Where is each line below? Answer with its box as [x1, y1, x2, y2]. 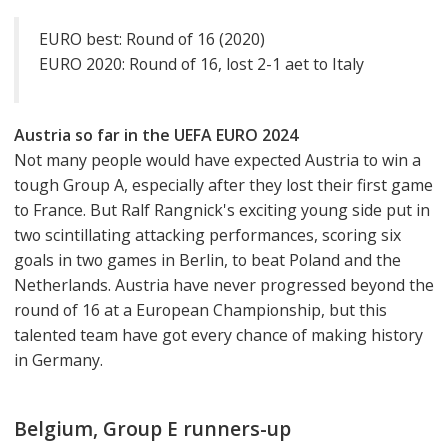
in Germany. [14, 348, 103, 371]
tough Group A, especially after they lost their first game [14, 173, 433, 196]
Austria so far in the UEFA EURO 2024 [14, 123, 298, 146]
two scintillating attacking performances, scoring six [14, 223, 401, 246]
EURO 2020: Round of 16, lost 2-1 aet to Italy [39, 53, 364, 76]
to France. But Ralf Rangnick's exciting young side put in [14, 198, 430, 221]
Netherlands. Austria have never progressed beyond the [14, 273, 434, 296]
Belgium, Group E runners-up [14, 415, 291, 442]
